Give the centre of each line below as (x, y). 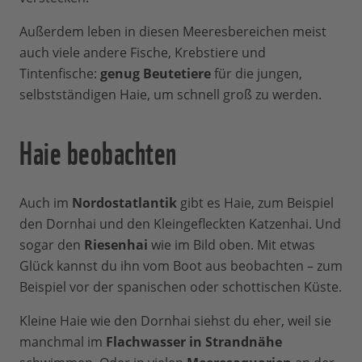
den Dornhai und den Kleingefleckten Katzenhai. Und (180, 223)
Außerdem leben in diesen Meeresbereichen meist (173, 31)
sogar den (52, 244)
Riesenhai (116, 244)
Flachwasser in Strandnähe (194, 341)
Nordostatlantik (124, 202)
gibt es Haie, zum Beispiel (255, 202)
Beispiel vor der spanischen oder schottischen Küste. (181, 286)
